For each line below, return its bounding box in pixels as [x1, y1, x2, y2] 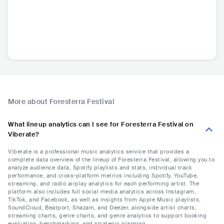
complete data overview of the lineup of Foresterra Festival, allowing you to [8, 155, 214, 163]
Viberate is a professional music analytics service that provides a [8, 147, 189, 155]
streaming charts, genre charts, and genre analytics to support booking [8, 211, 206, 219]
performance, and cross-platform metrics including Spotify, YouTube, [8, 171, 198, 179]
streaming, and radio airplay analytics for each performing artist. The [8, 179, 199, 187]
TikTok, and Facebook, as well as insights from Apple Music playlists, [8, 195, 201, 203]
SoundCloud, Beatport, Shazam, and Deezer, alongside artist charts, [8, 203, 196, 211]
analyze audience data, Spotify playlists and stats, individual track [8, 163, 192, 171]
